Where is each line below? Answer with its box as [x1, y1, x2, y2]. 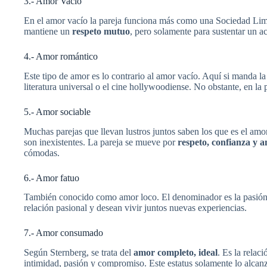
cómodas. [24, 147, 60, 158]
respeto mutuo [72, 26, 130, 36]
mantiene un [24, 26, 72, 36]
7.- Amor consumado [24, 228, 103, 238]
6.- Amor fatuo [24, 172, 79, 183]
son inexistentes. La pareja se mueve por [24, 136, 178, 147]
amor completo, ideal [133, 247, 218, 258]
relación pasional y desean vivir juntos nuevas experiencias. [24, 203, 247, 213]
